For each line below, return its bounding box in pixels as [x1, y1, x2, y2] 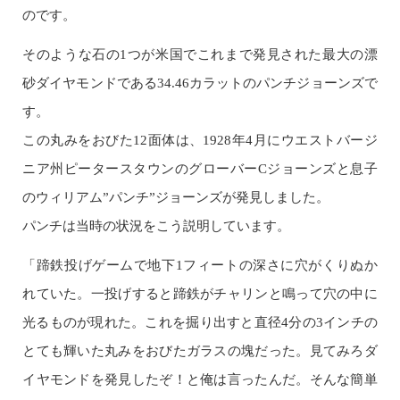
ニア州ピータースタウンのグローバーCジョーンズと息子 [22, 162, 378, 176]
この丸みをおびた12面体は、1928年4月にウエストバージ [22, 133, 378, 147]
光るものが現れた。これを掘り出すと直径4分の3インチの [22, 315, 378, 329]
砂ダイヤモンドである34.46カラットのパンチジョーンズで [22, 76, 378, 90]
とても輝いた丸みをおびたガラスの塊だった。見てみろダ [22, 344, 378, 358]
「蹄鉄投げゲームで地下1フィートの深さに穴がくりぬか [22, 258, 378, 272]
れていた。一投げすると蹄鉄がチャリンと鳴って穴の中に [22, 287, 378, 301]
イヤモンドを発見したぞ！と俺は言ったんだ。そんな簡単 [22, 372, 378, 387]
